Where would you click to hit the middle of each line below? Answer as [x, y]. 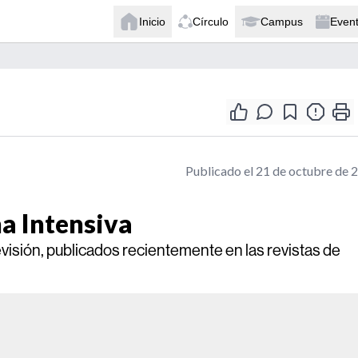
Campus [282, 21]
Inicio [152, 21]
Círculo [211, 21]
